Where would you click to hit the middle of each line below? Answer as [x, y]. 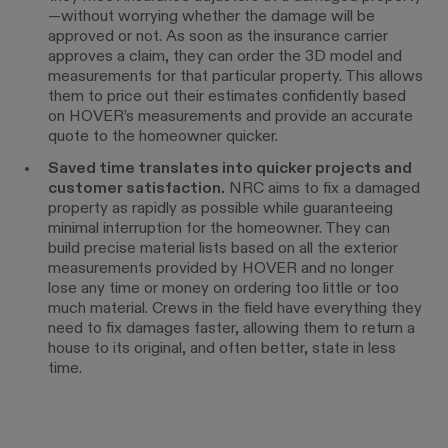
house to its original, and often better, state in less [222, 348]
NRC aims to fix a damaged [322, 188]
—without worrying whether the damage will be [211, 16]
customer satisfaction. [136, 188]
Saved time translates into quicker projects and [230, 168]
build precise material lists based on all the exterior [223, 248]
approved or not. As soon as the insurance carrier [218, 36]
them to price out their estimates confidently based [227, 96]
